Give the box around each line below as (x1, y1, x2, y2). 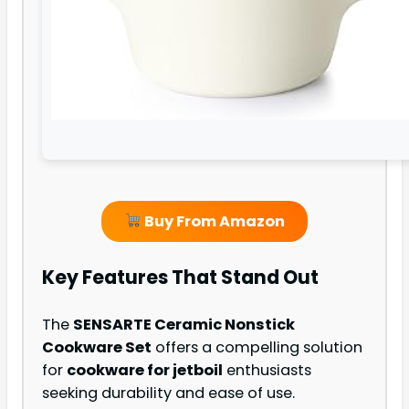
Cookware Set (42, 337, 152, 359)
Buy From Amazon (141, 210, 285, 232)
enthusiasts (223, 360, 311, 382)
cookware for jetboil (67, 360, 223, 382)
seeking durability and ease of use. (42, 383, 295, 404)
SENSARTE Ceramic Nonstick (73, 314, 295, 336)
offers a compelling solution (152, 337, 362, 359)
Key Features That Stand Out (42, 263, 319, 290)
